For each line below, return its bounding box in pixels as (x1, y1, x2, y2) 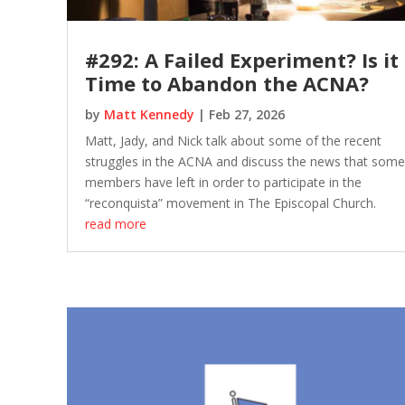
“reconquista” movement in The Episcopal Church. (84, 193, 376, 212)
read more (84, 214, 146, 232)
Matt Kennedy (103, 105, 194, 123)
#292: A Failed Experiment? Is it (84, 45, 399, 73)
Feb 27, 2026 (208, 105, 285, 123)
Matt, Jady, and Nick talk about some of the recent (84, 131, 381, 149)
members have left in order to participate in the (84, 173, 362, 191)
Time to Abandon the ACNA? (84, 69, 369, 97)
